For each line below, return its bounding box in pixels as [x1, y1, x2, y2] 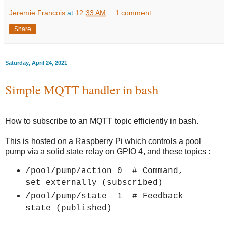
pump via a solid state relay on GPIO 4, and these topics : [5, 147, 210, 156]
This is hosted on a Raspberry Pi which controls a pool [5, 137, 201, 146]
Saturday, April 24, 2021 [5, 60, 67, 66]
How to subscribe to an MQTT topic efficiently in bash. [5, 117, 198, 126]
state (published [25, 203, 107, 213]
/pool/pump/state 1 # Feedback [25, 191, 183, 201]
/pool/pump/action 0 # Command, [25, 166, 183, 176]
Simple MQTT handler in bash [5, 81, 158, 98]
